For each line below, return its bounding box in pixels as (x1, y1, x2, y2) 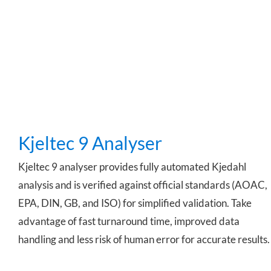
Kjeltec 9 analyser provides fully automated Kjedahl (18, 160, 246, 174)
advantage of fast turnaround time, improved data (18, 215, 240, 228)
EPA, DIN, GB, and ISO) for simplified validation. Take (18, 197, 252, 210)
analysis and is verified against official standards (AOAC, (18, 178, 267, 192)
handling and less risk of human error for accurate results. (18, 233, 270, 246)
